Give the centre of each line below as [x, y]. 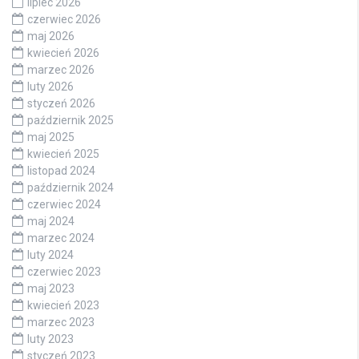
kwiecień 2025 [63, 154]
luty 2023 [50, 339]
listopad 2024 [61, 171]
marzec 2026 [61, 70]
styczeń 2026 [61, 104]
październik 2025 [71, 121]
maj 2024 [51, 222]
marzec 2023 [61, 323]
